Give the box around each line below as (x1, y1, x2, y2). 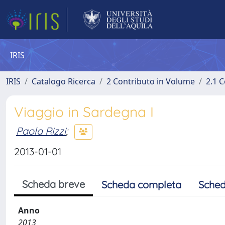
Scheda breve (22, 178, 85, 190)
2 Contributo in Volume (106, 76, 195, 87)
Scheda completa (101, 178, 181, 191)
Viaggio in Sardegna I (14, 103, 154, 121)
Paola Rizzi (16, 124, 66, 137)
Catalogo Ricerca (32, 76, 95, 87)
